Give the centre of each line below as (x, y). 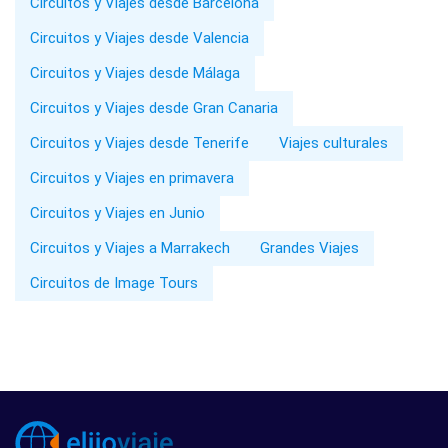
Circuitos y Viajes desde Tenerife (139, 142)
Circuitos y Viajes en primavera (132, 177)
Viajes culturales (333, 142)
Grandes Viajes (309, 247)
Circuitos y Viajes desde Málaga (135, 72)
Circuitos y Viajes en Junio (117, 212)
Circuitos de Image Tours (114, 282)
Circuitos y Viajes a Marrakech (130, 247)
